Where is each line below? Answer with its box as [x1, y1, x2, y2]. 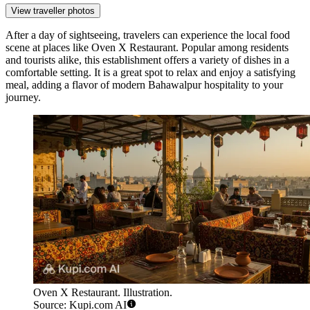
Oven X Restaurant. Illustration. [33, 286, 172, 299]
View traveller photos [11, 6, 95, 17]
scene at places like [6, 42, 91, 54]
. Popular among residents [176, 42, 289, 54]
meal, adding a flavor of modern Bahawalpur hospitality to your [6, 79, 283, 91]
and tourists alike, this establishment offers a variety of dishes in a [6, 54, 289, 66]
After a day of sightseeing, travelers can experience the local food [6, 29, 290, 42]
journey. [6, 91, 41, 104]
